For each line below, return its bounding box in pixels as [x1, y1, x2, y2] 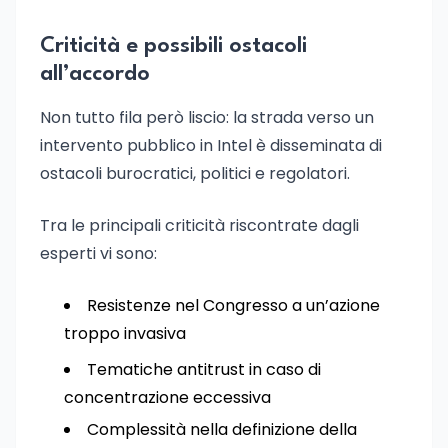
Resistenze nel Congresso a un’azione [87, 294, 380, 317]
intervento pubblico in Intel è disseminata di [40, 134, 382, 157]
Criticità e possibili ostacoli [40, 35, 307, 57]
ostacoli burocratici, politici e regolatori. [40, 162, 350, 185]
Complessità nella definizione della [87, 418, 357, 441]
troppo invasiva [64, 322, 186, 345]
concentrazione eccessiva [64, 386, 271, 409]
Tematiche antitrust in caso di [87, 358, 321, 381]
